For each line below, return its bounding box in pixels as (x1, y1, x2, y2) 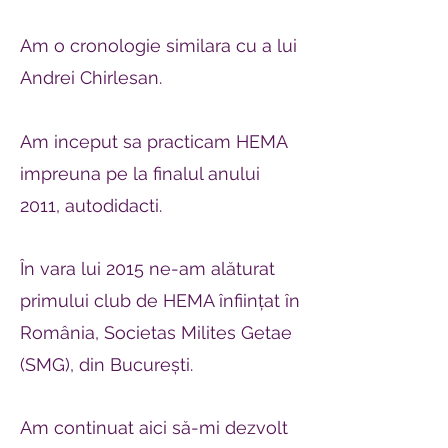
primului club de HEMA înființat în (20, 290, 300, 311)
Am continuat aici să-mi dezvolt (20, 417, 288, 438)
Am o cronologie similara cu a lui (20, 35, 297, 56)
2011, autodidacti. (20, 195, 162, 216)
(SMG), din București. (20, 354, 193, 375)
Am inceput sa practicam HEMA (20, 131, 287, 152)
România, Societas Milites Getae (20, 322, 292, 343)
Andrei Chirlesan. (20, 67, 162, 88)
